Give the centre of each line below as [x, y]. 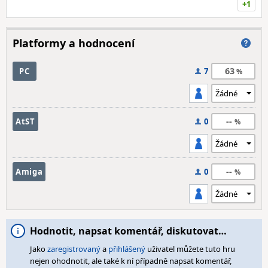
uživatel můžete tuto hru [190, 249]
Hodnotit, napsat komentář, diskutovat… [128, 231]
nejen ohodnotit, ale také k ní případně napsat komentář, [131, 261]
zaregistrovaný [74, 249]
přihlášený [127, 249]
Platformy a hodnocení [74, 43]
